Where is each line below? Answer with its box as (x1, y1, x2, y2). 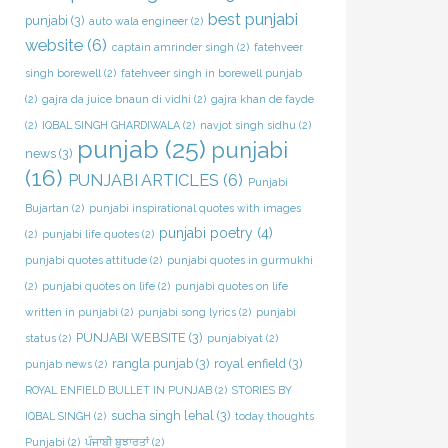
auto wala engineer (88, 14, 188, 27)
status (24, 331, 56, 344)
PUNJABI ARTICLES (67, 170, 219, 190)
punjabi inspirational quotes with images (88, 201, 301, 214)
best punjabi (207, 9, 298, 29)
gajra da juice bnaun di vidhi (41, 92, 191, 105)
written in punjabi (24, 305, 118, 318)
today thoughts (234, 409, 314, 422)
